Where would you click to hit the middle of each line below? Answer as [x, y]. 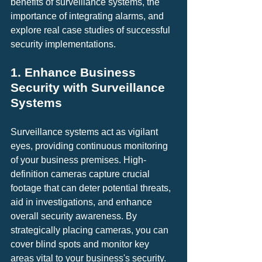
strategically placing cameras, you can [91, 230]
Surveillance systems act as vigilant [85, 132]
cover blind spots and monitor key [81, 244]
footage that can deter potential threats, [92, 188]
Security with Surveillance [89, 87]
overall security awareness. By [75, 216]
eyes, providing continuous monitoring [90, 146]
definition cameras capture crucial [81, 174]
